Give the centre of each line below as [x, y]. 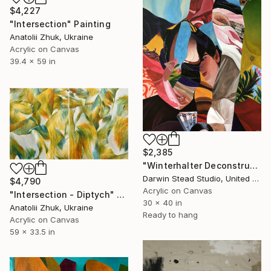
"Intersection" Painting [60, 24]
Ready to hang [170, 214]
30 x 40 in [162, 202]
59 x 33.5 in [32, 232]
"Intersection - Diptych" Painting [121, 195]
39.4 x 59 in [33, 61]
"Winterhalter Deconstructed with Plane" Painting [253, 165]
